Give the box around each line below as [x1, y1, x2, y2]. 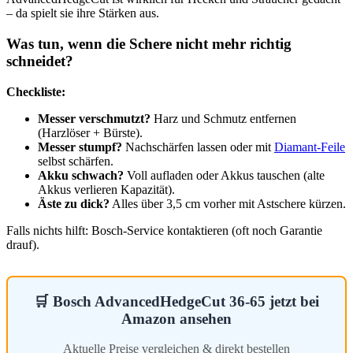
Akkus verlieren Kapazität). [38, 182, 175, 196]
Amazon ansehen [121, 310, 232, 327]
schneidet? [6, 52, 73, 69]
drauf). [6, 237, 39, 251]
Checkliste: [6, 84, 65, 98]
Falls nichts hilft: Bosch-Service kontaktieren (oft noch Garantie [6, 223, 322, 237]
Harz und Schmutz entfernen [150, 111, 296, 125]
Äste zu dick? [38, 196, 110, 210]
